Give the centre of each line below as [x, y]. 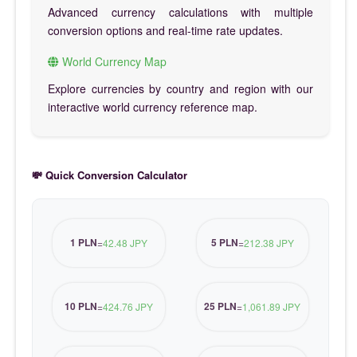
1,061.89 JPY [272, 307]
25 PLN [221, 306]
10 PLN [80, 306]
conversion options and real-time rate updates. [165, 30]
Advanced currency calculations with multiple [180, 12]
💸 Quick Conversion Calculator [110, 175]
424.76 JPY [127, 307]
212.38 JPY [269, 243]
